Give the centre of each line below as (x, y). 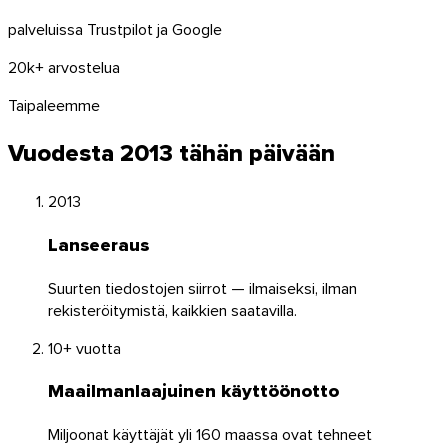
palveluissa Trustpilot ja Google (115, 28)
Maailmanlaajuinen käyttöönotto (193, 391)
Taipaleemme (54, 104)
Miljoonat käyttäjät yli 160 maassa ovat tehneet (210, 434)
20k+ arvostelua (64, 66)
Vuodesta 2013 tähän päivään (171, 153)
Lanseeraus (98, 245)
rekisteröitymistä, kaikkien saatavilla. (172, 309)
